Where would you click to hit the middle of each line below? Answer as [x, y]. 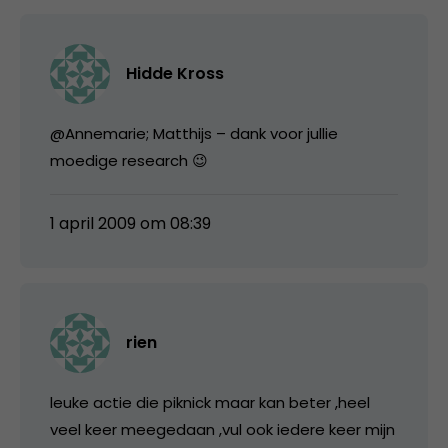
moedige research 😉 [129, 160]
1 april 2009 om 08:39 [130, 223]
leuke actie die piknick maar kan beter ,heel [210, 402]
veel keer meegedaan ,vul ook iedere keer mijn [222, 429]
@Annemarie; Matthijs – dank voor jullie [194, 133]
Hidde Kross [175, 73]
